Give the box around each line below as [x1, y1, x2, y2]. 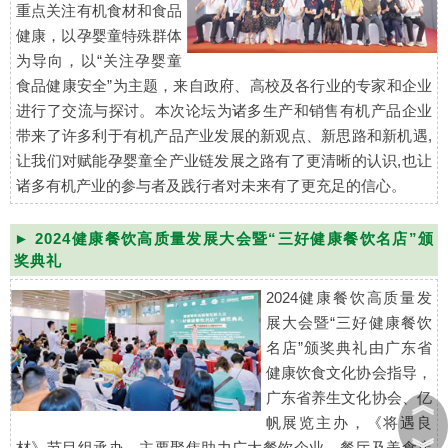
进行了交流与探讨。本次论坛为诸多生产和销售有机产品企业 [16, 102, 432, 120]
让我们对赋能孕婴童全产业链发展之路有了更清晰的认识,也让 [16, 152, 432, 170]
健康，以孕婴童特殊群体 [16, 27, 183, 45]
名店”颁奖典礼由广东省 [265, 339, 432, 357]
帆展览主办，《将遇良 [265, 414, 432, 432]
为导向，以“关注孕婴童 [16, 52, 183, 70]
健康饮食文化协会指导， [265, 364, 432, 382]
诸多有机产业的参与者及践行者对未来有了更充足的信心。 [16, 177, 406, 195]
